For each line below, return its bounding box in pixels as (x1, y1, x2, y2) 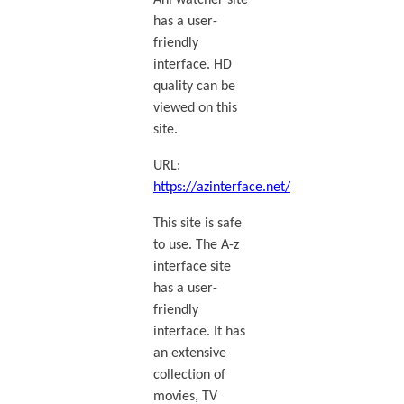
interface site (152, 260, 231, 275)
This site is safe (152, 216, 242, 232)
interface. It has (152, 325, 245, 340)
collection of (152, 368, 225, 383)
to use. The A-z (152, 238, 239, 253)
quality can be (152, 79, 235, 95)
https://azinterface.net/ (152, 180, 290, 196)
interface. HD (152, 58, 232, 73)
